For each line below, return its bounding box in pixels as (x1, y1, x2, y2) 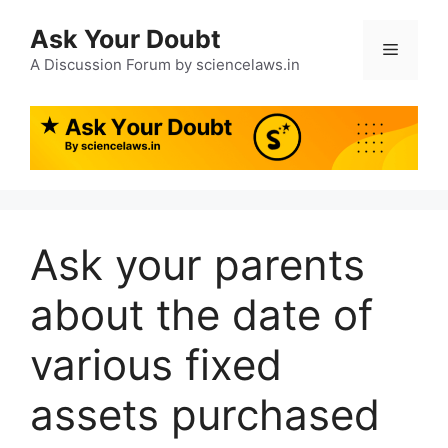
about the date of (30, 289, 373, 341)
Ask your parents (30, 239, 365, 291)
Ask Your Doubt (30, 24, 221, 54)
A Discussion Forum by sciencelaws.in (30, 55, 300, 74)
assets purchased (30, 389, 380, 441)
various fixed (30, 339, 282, 391)
